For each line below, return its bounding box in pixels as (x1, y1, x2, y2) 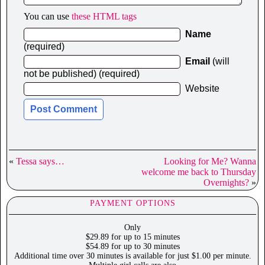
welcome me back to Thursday (141, 167, 256, 177)
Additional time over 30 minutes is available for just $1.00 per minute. (14, 251, 251, 261)
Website (185, 83, 219, 94)
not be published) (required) (24, 69, 140, 79)
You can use (24, 11, 72, 22)
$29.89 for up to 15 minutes (85, 232, 180, 242)
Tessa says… (16, 156, 64, 167)
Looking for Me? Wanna (164, 156, 256, 167)
